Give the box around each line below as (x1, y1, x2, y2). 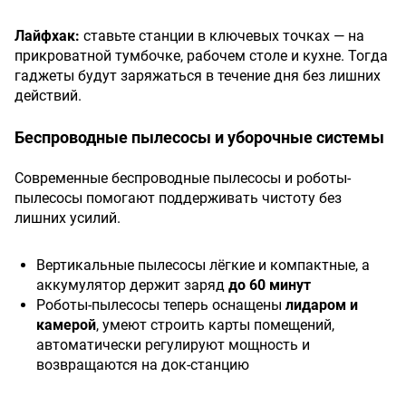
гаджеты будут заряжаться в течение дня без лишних (14, 67, 381, 84)
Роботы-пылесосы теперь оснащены (36, 296, 285, 314)
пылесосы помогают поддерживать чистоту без (14, 189, 342, 207)
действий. (14, 87, 82, 104)
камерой (36, 316, 96, 333)
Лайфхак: (14, 27, 80, 44)
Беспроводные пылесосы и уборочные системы (14, 128, 384, 147)
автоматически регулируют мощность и (36, 336, 310, 353)
